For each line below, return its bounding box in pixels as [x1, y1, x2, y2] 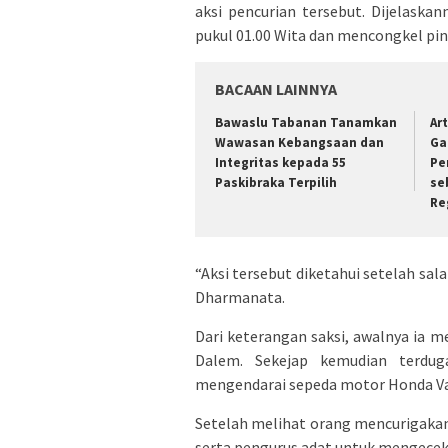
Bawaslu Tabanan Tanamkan [215, 113, 397, 131]
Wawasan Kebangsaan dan [215, 133, 384, 151]
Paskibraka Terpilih [215, 173, 337, 191]
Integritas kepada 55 [215, 153, 346, 171]
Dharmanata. [195, 287, 285, 308]
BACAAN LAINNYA [215, 78, 337, 99]
